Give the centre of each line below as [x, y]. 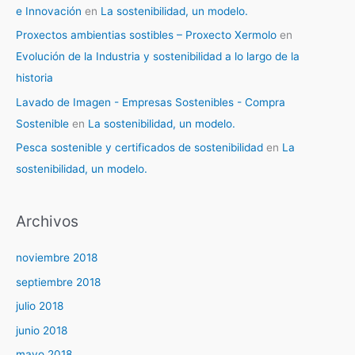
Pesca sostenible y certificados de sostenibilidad [139, 147]
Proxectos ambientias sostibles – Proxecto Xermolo [146, 35]
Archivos [47, 221]
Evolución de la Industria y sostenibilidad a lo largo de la [158, 57]
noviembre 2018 [57, 258]
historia [34, 78]
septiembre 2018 [58, 282]
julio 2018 [40, 306]
